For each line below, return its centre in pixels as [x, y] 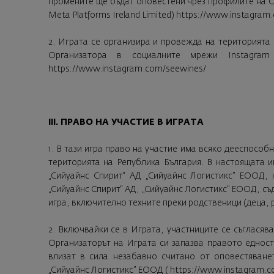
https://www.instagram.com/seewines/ [127, 69]
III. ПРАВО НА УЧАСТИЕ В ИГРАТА [126, 123]
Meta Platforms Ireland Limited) [112, 15]
